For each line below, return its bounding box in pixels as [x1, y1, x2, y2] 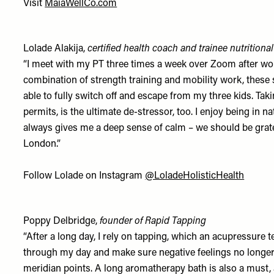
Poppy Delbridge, [23, 217, 100, 226]
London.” [23, 139, 61, 149]
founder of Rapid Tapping [100, 217, 207, 226]
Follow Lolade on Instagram [23, 171, 146, 181]
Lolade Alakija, [23, 44, 88, 54]
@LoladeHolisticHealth [145, 171, 245, 181]
